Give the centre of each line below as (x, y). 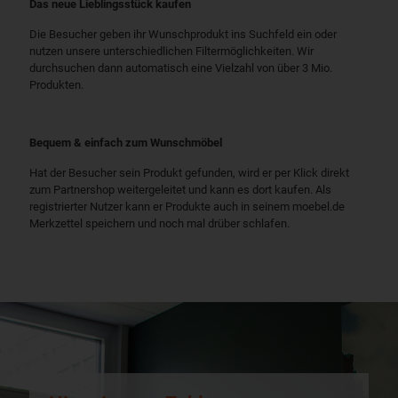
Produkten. (56, 85)
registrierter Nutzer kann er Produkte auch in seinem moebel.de (187, 207)
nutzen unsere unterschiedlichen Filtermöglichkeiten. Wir (171, 52)
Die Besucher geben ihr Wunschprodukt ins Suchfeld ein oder (183, 35)
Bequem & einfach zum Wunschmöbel (126, 143)
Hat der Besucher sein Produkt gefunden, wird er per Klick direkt (189, 173)
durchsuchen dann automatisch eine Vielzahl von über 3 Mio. (181, 68)
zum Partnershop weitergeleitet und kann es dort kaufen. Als (180, 190)
